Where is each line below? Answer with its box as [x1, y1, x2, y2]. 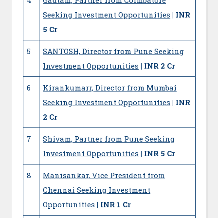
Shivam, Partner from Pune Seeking [43, 133, 175, 144]
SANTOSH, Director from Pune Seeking [43, 46, 184, 56]
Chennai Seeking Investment [43, 184, 150, 195]
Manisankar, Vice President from [43, 170, 165, 180]
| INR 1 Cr [97, 199, 131, 209]
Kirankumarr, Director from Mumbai [43, 82, 177, 92]
